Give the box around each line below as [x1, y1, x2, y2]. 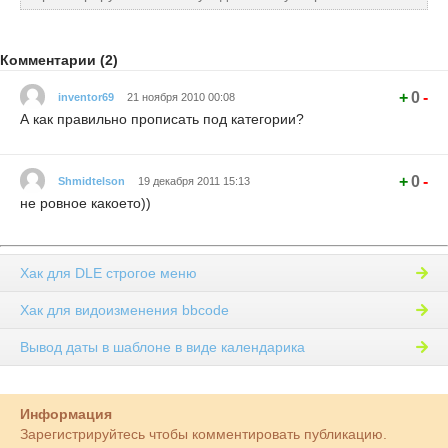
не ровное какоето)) [20, 195, 151, 212]
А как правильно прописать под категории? [20, 111, 304, 128]
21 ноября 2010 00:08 [127, 90, 235, 103]
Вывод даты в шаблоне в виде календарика [20, 338, 305, 355]
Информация [20, 405, 112, 422]
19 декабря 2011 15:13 [138, 174, 250, 187]
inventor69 [58, 90, 114, 103]
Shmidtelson [58, 174, 125, 187]
